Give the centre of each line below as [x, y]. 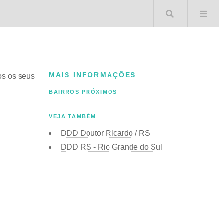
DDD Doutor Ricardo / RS [105, 133]
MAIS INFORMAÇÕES [93, 75]
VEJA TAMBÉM [73, 117]
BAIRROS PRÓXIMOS [83, 92]
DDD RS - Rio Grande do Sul [111, 147]
